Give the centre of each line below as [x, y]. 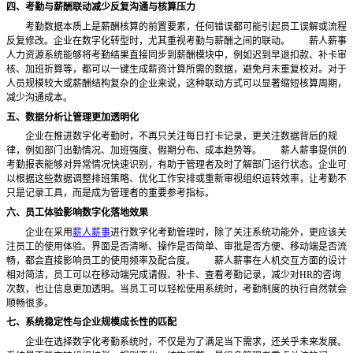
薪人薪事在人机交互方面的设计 [271, 260]
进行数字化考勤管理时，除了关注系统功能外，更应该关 [229, 232]
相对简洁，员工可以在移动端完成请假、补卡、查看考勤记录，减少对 [153, 275]
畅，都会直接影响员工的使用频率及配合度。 [101, 260]
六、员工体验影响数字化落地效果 [77, 212]
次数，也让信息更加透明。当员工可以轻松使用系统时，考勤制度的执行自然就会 [176, 289]
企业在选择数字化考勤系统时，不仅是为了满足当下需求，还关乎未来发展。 [176, 342]
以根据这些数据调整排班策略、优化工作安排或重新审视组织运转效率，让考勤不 [176, 179]
